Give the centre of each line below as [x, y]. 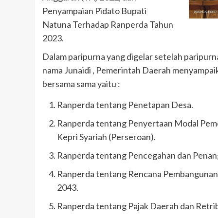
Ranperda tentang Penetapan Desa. [125, 104]
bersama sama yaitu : [81, 83]
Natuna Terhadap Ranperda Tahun [108, 24]
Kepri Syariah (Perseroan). [106, 136]
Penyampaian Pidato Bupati [94, 10]
